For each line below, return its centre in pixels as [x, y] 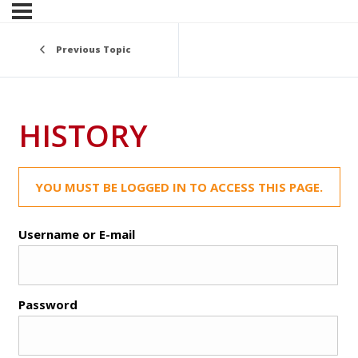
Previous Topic [93, 50]
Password [48, 304]
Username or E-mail [76, 234]
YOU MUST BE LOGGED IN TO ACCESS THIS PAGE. [179, 187]
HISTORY [83, 135]
